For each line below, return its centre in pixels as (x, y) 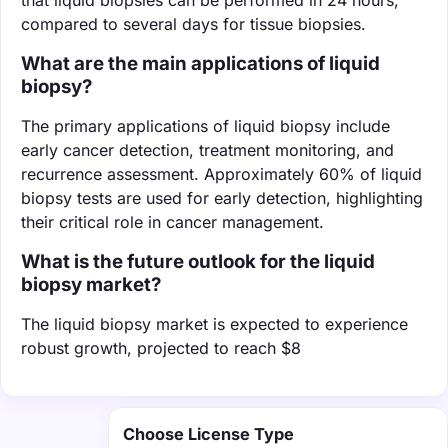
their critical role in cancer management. (172, 221)
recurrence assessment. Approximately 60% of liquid (221, 173)
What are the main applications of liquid (200, 63)
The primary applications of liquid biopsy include (205, 125)
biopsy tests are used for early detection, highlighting (222, 197)
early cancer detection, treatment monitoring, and (207, 149)
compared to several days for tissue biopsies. (193, 23)
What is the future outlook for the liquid (198, 261)
